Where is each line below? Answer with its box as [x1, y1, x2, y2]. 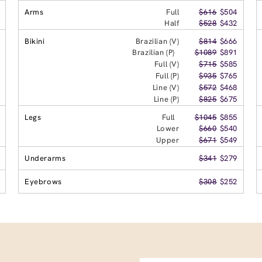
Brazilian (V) [135, 36, 180, 46]
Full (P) [155, 70, 180, 81]
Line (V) [152, 82, 180, 92]
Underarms [25, 153, 66, 163]
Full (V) [154, 58, 180, 69]
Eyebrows [25, 176, 62, 187]
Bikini [25, 36, 45, 46]
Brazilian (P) [132, 47, 175, 57]
